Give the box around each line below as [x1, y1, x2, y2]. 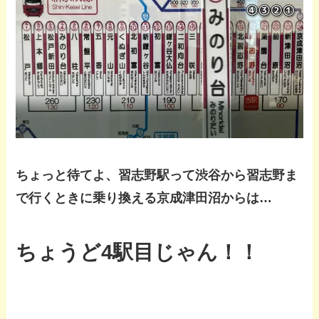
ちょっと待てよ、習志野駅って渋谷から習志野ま [16, 167, 298, 182]
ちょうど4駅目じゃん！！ [16, 241, 260, 264]
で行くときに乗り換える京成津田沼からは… [16, 190, 273, 205]
